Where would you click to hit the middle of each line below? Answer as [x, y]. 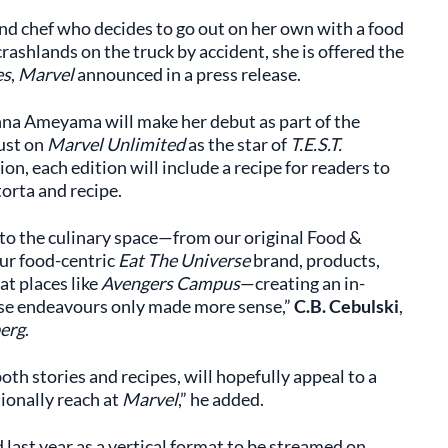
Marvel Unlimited [115, 144]
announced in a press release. [188, 74]
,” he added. [220, 399]
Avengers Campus [170, 283]
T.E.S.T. [315, 144]
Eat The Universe [183, 260]
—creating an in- [302, 283]
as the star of [237, 144]
